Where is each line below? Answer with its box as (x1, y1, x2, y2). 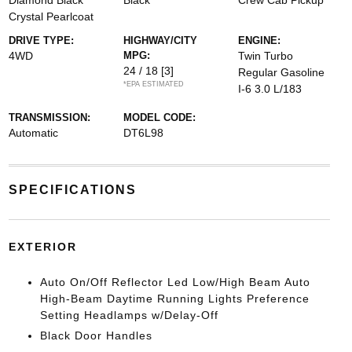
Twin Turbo (238, 49, 294, 62)
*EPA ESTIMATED (123, 80, 184, 88)
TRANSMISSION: (8, 112, 90, 123)
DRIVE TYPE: (8, 35, 74, 46)
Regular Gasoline (238, 66, 325, 79)
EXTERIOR (8, 240, 77, 253)
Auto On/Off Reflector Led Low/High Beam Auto (39, 276, 310, 288)
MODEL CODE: (123, 112, 196, 123)
